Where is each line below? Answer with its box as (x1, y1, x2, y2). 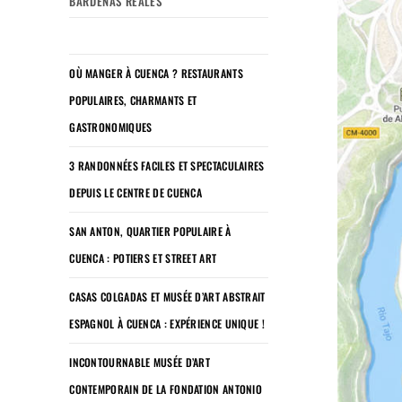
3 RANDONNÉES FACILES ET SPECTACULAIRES (69, 157, 265, 173)
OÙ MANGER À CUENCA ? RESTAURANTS (69, 65, 243, 81)
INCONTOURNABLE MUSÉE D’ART (69, 354, 211, 370)
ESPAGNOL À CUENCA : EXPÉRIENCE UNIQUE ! (69, 315, 265, 331)
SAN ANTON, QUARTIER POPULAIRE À (69, 223, 232, 239)
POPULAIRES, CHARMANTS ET (69, 92, 197, 108)
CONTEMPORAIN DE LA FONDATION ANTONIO (69, 380, 263, 397)
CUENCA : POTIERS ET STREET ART (69, 249, 217, 266)
